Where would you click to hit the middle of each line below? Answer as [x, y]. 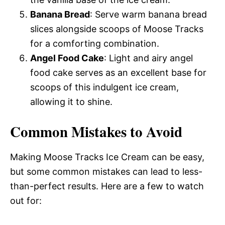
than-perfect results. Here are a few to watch [107, 186]
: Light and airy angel [148, 58]
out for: [26, 200]
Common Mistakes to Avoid [96, 131]
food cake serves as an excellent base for [118, 72]
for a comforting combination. [95, 43]
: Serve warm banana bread [148, 14]
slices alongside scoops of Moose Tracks [117, 29]
